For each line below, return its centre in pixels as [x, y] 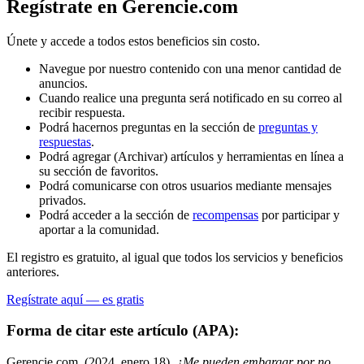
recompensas [225, 214]
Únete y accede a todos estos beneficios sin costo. [133, 41]
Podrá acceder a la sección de [116, 214]
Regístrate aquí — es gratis [75, 299]
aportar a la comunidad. [99, 229]
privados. [63, 200]
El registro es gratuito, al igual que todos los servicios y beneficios [175, 257]
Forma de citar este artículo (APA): [123, 331]
